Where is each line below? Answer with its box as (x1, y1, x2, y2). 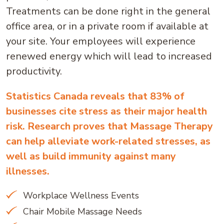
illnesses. (6, 164, 49, 178)
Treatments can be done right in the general (6, 4, 210, 18)
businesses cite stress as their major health (6, 104, 207, 118)
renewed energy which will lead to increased (6, 49, 212, 63)
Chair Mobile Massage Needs (20, 205, 142, 217)
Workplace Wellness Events (20, 189, 139, 201)
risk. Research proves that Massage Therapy (6, 119, 213, 133)
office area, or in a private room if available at (6, 19, 208, 33)
